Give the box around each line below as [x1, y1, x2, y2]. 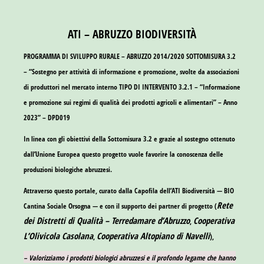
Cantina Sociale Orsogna [24, 200, 91, 211]
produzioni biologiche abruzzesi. [24, 164, 112, 174]
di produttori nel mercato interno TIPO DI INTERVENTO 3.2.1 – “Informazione [24, 81, 240, 92]
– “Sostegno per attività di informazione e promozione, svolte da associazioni [24, 66, 239, 77]
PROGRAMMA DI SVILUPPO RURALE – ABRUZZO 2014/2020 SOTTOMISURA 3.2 [24, 51, 236, 61]
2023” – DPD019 [24, 112, 70, 123]
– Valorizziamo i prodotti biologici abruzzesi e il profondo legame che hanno [24, 252, 236, 263]
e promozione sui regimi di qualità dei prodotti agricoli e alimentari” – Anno [24, 97, 237, 107]
